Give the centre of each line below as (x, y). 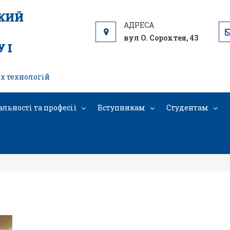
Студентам (187, 108)
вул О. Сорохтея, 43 (161, 38)
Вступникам (121, 108)
